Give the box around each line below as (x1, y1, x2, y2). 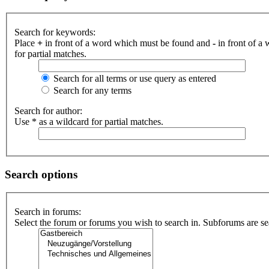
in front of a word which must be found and (43, 38, 213, 48)
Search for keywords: (14, 27, 95, 37)
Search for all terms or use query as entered (51, 73, 216, 83)
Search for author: (14, 106, 82, 116)
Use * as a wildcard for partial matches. (14, 116, 163, 127)
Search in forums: (14, 207, 81, 217)
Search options (5, 168, 77, 181)
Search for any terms (51, 85, 131, 95)
